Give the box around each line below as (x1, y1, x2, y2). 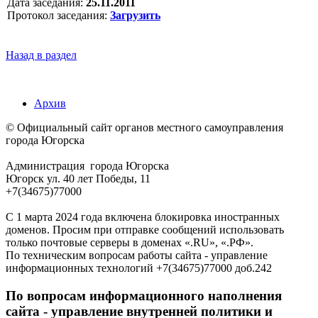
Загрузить (110, 9, 160, 21)
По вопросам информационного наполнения (6, 287, 282, 303)
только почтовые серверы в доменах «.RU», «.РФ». (6, 236, 253, 248)
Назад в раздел (6, 48, 77, 61)
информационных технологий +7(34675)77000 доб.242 (6, 261, 272, 274)
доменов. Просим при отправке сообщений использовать (6, 223, 284, 236)
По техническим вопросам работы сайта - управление (6, 248, 268, 261)
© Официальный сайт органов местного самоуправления (6, 121, 283, 133)
